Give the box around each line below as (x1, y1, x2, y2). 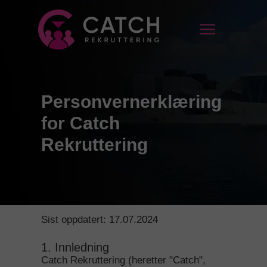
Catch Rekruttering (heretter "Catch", (41, 254, 206, 266)
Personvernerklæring (41, 92, 222, 111)
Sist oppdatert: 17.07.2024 (41, 214, 158, 225)
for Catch (41, 113, 120, 133)
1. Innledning (41, 241, 109, 254)
